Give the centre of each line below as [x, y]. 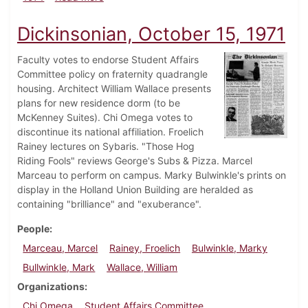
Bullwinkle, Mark [59, 267]
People [33, 229]
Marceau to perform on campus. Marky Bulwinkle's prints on [152, 175]
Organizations [51, 287]
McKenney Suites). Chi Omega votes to [105, 118]
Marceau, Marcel [60, 248]
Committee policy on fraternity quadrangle [112, 74]
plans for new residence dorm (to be [99, 103]
